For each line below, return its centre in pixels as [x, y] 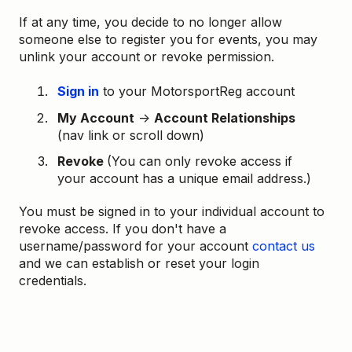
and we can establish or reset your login [139, 263]
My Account [96, 117]
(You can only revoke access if [200, 161]
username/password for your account [136, 246]
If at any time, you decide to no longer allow [150, 22]
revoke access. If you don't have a [123, 228]
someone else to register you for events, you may [168, 39]
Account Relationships [225, 117]
